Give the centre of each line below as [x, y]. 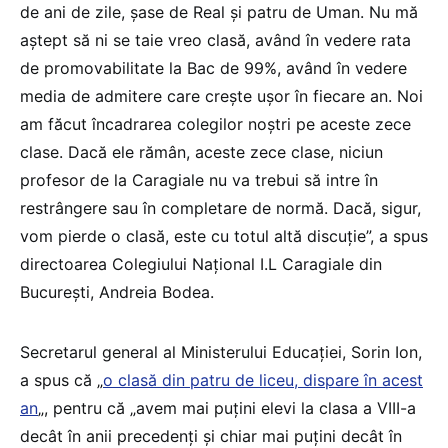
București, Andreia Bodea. [117, 292]
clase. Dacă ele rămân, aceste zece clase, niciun [201, 152]
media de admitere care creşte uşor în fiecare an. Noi [221, 96]
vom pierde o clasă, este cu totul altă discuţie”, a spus [224, 236]
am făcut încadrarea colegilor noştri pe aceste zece [215, 124]
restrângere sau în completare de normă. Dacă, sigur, [220, 208]
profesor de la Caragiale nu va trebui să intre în [199, 180]
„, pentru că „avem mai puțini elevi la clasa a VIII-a [227, 408]
